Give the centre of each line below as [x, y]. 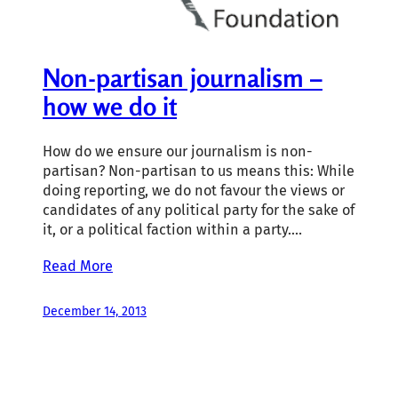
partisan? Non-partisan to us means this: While [199, 171]
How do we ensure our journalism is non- [178, 151]
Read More [78, 267]
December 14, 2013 [95, 312]
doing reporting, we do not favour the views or [194, 190]
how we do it [110, 107]
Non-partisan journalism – [183, 78]
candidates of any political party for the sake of [199, 210]
